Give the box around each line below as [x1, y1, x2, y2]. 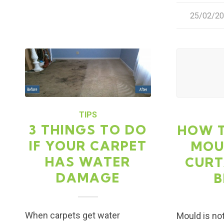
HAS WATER [45, 153, 131, 169]
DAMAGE [55, 169, 120, 185]
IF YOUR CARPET [28, 137, 147, 153]
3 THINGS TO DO [28, 121, 147, 137]
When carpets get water [25, 209, 120, 220]
